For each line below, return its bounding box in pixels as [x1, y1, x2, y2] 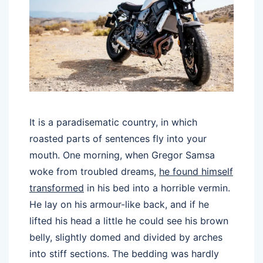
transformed [29, 182, 84, 194]
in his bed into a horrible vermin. [84, 182, 230, 194]
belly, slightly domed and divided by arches [29, 231, 222, 244]
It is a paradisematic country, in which [29, 116, 197, 129]
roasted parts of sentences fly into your [29, 133, 207, 145]
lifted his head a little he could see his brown [29, 215, 228, 227]
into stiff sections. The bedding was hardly [29, 248, 219, 260]
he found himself [159, 166, 233, 178]
